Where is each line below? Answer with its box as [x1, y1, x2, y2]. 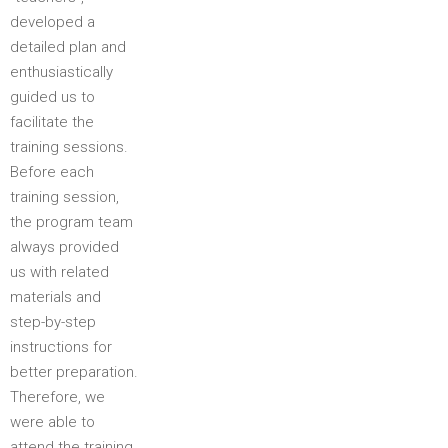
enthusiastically [10, 63, 113, 81]
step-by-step [10, 313, 96, 331]
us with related [10, 263, 109, 281]
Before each [10, 163, 94, 181]
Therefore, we [10, 388, 105, 406]
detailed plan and [10, 38, 126, 56]
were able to [10, 413, 95, 431]
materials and [10, 288, 101, 306]
